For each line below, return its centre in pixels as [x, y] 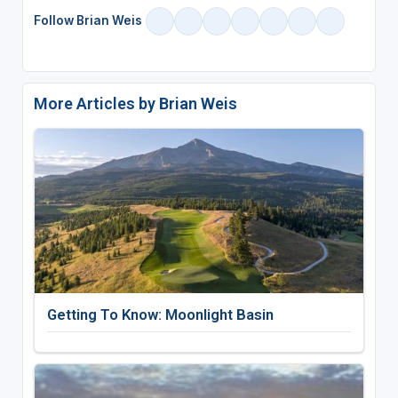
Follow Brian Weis [88, 21]
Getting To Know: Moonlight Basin [160, 314]
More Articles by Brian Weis [135, 103]
